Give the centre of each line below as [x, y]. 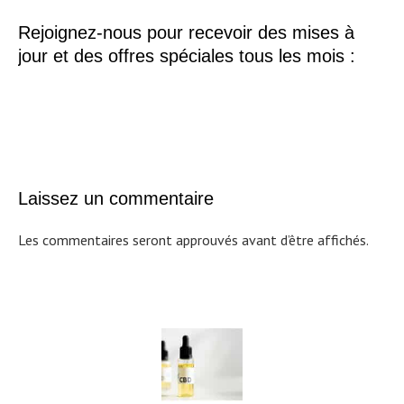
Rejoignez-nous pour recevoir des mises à [186, 32]
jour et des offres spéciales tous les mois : [187, 56]
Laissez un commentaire [116, 198]
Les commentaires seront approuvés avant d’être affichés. [193, 240]
